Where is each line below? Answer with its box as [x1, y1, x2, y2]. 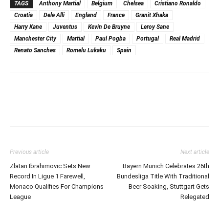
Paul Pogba [95, 35, 126, 42]
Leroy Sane [141, 23, 169, 30]
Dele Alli [44, 11, 65, 19]
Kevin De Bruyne [88, 23, 130, 30]
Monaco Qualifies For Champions [10, 182, 104, 190]
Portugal [136, 35, 159, 42]
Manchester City [14, 35, 56, 42]
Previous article [10, 148, 49, 155]
